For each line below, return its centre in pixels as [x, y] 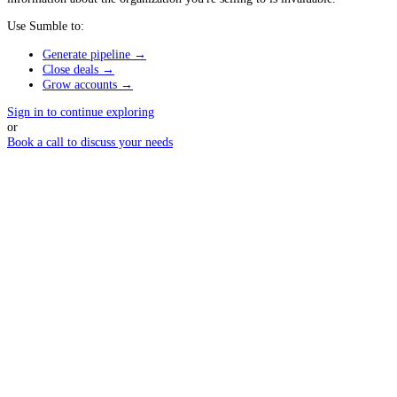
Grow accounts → [88, 84]
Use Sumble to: [46, 26]
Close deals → [78, 69]
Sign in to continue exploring [81, 111]
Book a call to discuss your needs [90, 141]
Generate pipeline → [94, 54]
